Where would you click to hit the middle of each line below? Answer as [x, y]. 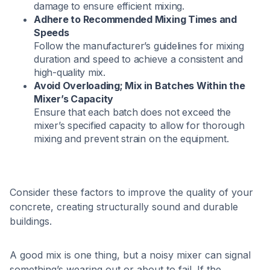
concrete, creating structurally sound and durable [124, 207]
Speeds [52, 33]
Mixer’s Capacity [74, 99]
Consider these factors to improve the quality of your [131, 192]
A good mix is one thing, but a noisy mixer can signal [130, 255]
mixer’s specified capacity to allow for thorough [139, 125]
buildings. [31, 221]
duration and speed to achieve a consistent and [138, 59]
